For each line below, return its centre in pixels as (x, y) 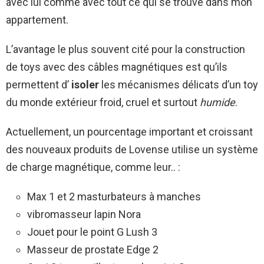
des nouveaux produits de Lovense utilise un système (132, 150)
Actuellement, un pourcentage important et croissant (129, 132)
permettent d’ (37, 85)
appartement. (37, 20)
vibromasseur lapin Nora (84, 214)
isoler (84, 85)
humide (217, 103)
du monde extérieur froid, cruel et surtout (103, 103)
